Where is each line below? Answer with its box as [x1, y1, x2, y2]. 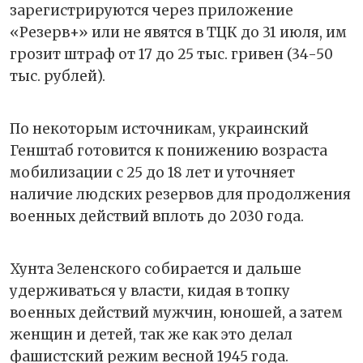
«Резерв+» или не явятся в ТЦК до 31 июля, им [10, 23, 347, 41]
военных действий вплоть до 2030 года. [10, 207, 304, 225]
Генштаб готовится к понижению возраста [10, 141, 327, 160]
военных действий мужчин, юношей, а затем [10, 303, 343, 322]
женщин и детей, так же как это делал [10, 325, 293, 344]
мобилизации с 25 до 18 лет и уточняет [10, 163, 295, 181]
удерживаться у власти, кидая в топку [10, 281, 290, 300]
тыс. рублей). [10, 66, 105, 85]
